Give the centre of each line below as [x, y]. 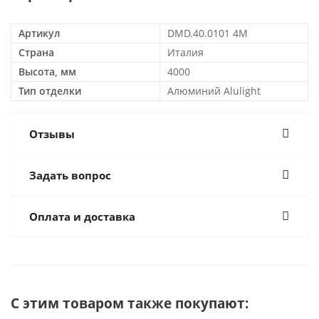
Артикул [40, 33]
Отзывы [52, 134]
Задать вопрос [70, 175]
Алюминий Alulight [214, 91]
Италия [185, 52]
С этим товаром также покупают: [130, 303]
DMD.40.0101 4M [208, 33]
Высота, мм [47, 72]
